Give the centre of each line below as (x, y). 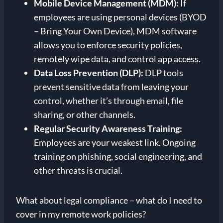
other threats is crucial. (78, 170)
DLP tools (163, 73)
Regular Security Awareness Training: (108, 129)
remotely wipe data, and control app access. (117, 59)
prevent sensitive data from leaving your (111, 87)
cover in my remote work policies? (81, 214)
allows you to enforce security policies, (108, 45)
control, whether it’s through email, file (109, 101)
